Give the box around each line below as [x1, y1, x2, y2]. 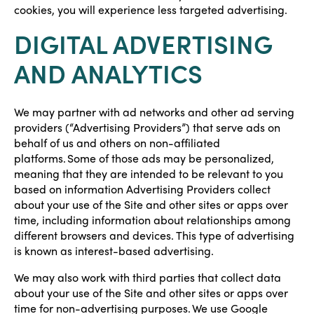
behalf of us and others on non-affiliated [14, 135, 220, 150]
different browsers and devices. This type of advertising [14, 228, 294, 243]
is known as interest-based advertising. [14, 243, 214, 258]
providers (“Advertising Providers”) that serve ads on [14, 120, 280, 135]
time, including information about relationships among [14, 212, 291, 227]
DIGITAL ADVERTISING [14, 25, 273, 61]
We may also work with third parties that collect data [14, 270, 281, 285]
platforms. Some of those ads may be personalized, [14, 151, 274, 165]
